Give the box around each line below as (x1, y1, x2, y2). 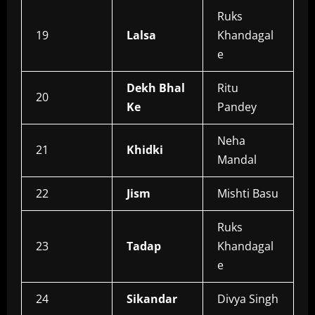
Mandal (217, 152, 257, 168)
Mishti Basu (217, 186, 278, 202)
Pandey (217, 99, 257, 115)
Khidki (127, 142, 163, 158)
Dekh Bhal (127, 80, 185, 96)
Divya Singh (217, 291, 278, 307)
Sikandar (127, 291, 177, 307)
